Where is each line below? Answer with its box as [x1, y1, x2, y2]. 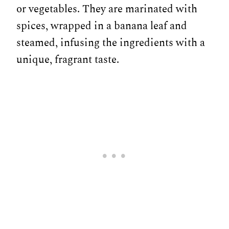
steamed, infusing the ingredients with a [16, 34, 205, 51]
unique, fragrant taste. [16, 51, 119, 68]
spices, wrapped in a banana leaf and [16, 17, 187, 34]
